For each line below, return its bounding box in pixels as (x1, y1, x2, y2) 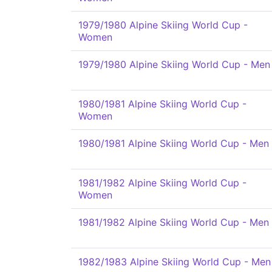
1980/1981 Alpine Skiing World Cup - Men (78, 137, 269, 149)
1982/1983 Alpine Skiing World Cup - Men (78, 256, 271, 268)
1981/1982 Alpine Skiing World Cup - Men (78, 216, 269, 228)
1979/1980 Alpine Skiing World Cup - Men (78, 58, 270, 70)
